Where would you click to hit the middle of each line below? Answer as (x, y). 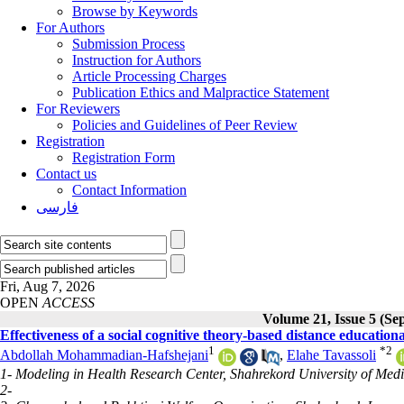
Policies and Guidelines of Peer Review (185, 125)
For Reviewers (78, 109)
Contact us (66, 174)
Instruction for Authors (137, 60)
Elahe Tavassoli (331, 355)
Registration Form (124, 157)
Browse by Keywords (135, 11)
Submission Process (129, 44)
